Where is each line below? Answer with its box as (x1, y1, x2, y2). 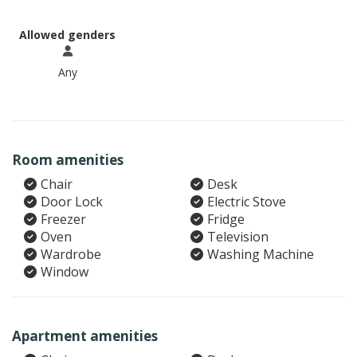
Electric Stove (207, 193, 286, 210)
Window (41, 263, 88, 280)
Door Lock (41, 193, 103, 210)
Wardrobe (41, 245, 101, 263)
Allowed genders (19, 27, 116, 42)
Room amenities (12, 151, 124, 169)
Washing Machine (207, 245, 314, 263)
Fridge (207, 210, 245, 228)
